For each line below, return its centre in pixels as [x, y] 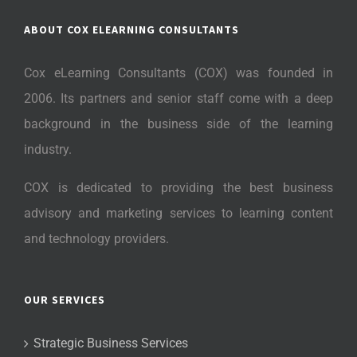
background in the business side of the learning [178, 124]
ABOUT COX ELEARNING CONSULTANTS [131, 30]
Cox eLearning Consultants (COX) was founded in [178, 73]
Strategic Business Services [111, 343]
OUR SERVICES [65, 300]
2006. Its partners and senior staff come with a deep [178, 99]
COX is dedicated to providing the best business [178, 188]
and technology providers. [96, 239]
